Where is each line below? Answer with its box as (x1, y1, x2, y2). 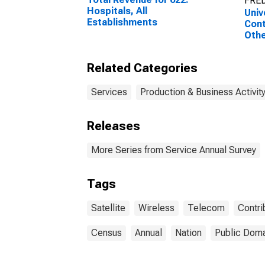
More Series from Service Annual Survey (91, 144, 256, 156)
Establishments (87, 17, 157, 28)
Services (91, 86, 127, 98)
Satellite (91, 202, 125, 214)
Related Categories (87, 61, 198, 75)
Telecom (188, 202, 225, 214)
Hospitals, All (87, 5, 147, 17)
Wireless (138, 202, 174, 214)
